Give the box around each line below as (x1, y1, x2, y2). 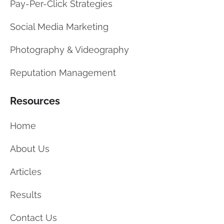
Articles (10, 166, 41, 177)
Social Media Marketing (10, 21, 108, 32)
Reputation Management (10, 67, 116, 78)
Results (10, 189, 41, 200)
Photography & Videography (10, 44, 129, 55)
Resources (10, 94, 60, 107)
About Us (10, 143, 49, 154)
